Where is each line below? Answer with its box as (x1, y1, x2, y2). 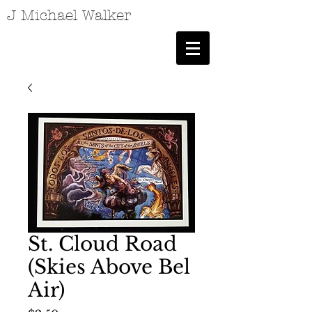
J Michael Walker (7, 7, 132, 24)
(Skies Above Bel (28, 255, 190, 279)
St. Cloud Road (28, 232, 177, 256)
